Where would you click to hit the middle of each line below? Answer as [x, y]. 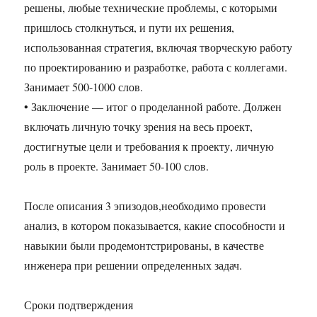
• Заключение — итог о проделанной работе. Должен [153, 107]
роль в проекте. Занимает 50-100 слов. [117, 166]
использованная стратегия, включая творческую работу [158, 47]
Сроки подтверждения [79, 305]
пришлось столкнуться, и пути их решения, [129, 28]
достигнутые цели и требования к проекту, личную [149, 146]
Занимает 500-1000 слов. [84, 87]
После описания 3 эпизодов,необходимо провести [145, 206]
